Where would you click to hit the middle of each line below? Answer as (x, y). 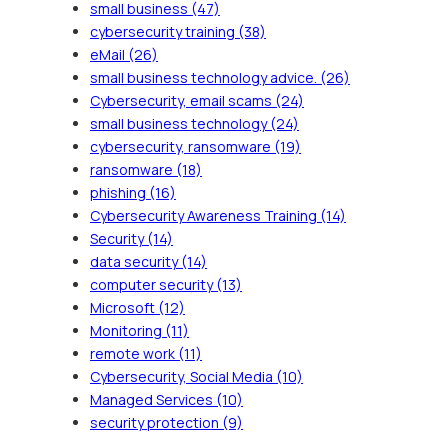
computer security (153, 284)
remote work (134, 353)
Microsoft (124, 307)
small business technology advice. (205, 77)
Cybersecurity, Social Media (183, 376)
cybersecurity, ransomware (182, 146)
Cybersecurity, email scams (182, 100)
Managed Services (153, 399)
